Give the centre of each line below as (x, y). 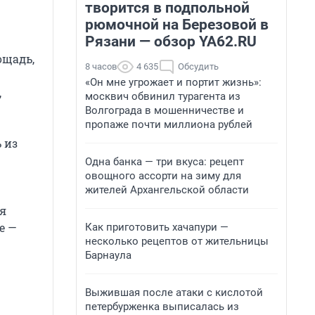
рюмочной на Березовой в (177, 25)
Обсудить (198, 66)
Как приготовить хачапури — (157, 227)
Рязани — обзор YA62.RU (171, 41)
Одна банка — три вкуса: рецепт (165, 162)
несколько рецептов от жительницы (177, 241)
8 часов (101, 66)
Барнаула (108, 255)
